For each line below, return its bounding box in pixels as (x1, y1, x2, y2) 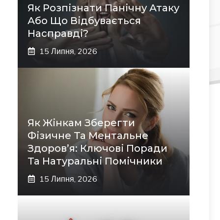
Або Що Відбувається (27, 14, 141, 27)
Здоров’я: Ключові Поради (27, 142, 167, 154)
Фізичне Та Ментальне (27, 129, 148, 141)
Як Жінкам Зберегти (27, 116, 135, 129)
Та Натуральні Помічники (27, 155, 163, 167)
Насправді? (27, 27, 88, 39)
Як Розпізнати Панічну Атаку (27, 1, 179, 14)
